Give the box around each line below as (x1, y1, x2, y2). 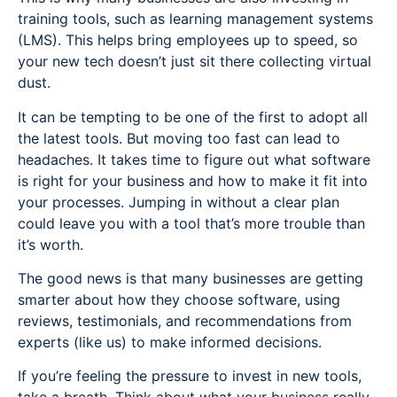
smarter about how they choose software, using (18, 291, 340, 309)
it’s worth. (18, 235, 88, 253)
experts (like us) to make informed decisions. (18, 333, 322, 352)
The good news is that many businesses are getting (18, 269, 363, 288)
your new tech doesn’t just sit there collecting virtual (18, 52, 371, 71)
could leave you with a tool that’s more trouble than (18, 214, 365, 232)
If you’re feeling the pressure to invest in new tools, (18, 367, 362, 385)
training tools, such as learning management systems (18, 10, 373, 28)
